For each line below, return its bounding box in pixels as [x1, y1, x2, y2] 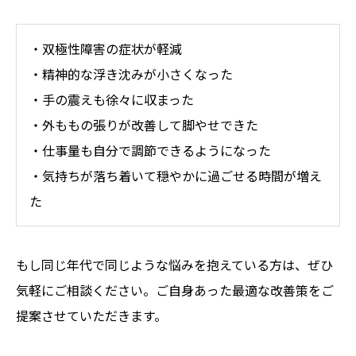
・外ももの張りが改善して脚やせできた [29, 115, 258, 135]
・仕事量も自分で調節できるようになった [29, 141, 271, 161]
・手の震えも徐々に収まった [29, 90, 194, 110]
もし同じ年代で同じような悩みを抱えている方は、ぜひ [16, 254, 333, 274]
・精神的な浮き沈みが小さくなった [29, 64, 233, 84]
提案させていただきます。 [16, 305, 167, 325]
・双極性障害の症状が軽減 [29, 39, 182, 59]
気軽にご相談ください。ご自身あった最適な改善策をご [16, 280, 334, 300]
